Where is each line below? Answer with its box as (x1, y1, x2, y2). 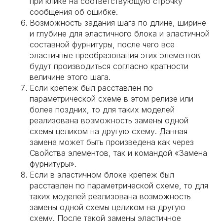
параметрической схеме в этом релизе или (30, 94, 193, 104)
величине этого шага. (30, 72, 110, 82)
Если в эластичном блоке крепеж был (30, 170, 174, 180)
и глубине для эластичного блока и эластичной (30, 29, 210, 38)
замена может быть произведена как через (30, 137, 194, 147)
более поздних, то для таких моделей (30, 105, 175, 114)
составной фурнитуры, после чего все (30, 39, 175, 49)
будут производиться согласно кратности (30, 61, 188, 71)
